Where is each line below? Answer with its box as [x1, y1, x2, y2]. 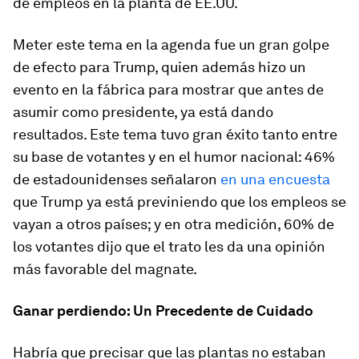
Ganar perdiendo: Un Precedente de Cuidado [13, 302, 313, 319]
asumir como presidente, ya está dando [13, 103, 273, 120]
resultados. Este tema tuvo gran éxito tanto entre [13, 126, 337, 143]
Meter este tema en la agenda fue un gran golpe [13, 36, 329, 53]
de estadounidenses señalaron [13, 171, 220, 188]
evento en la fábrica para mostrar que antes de [13, 81, 324, 98]
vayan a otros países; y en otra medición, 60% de [13, 216, 334, 232]
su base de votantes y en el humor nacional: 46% [13, 148, 335, 165]
